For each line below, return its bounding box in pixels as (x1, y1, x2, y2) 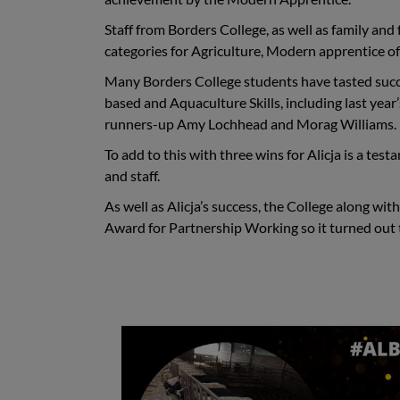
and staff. (104, 166, 160, 184)
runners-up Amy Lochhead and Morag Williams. (104, 114, 396, 132)
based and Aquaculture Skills (104, 93, 280, 111)
